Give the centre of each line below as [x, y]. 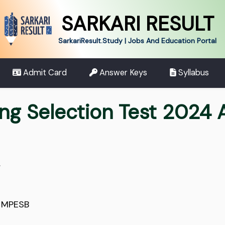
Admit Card [44, 73]
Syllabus [192, 73]
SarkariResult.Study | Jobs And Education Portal [137, 41]
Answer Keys [123, 73]
